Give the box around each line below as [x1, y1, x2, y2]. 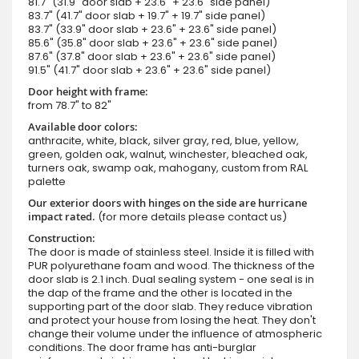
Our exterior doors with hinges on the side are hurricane [28, 195, 307, 210]
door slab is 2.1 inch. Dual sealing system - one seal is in [28, 271, 314, 287]
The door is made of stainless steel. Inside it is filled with [28, 244, 314, 260]
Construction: [28, 230, 95, 245]
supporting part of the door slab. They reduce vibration [28, 298, 313, 314]
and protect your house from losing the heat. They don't [28, 312, 316, 328]
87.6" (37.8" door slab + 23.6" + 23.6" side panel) [28, 48, 276, 64]
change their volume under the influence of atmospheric [28, 325, 322, 341]
